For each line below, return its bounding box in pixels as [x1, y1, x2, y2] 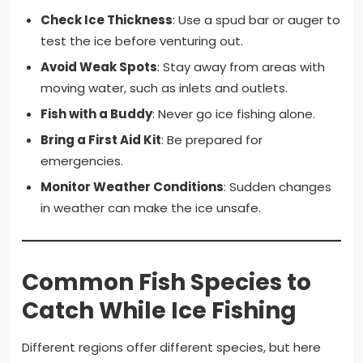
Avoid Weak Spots [40, 58, 157, 76]
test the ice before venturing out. [40, 32, 243, 50]
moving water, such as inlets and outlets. [40, 79, 288, 97]
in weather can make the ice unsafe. [40, 199, 261, 217]
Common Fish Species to [22, 267, 311, 299]
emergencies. [40, 152, 123, 170]
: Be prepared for [160, 131, 263, 149]
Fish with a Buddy [40, 105, 152, 123]
